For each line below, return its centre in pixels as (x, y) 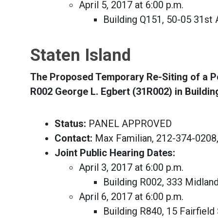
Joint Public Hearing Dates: (115, 153)
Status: (70, 124)
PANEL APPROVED (129, 124)
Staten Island (81, 55)
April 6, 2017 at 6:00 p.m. (131, 197)
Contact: (73, 138)
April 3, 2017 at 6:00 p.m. (131, 167)
